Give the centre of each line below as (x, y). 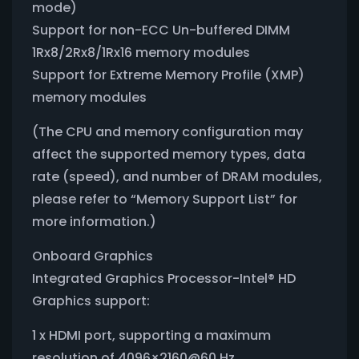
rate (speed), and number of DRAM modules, (177, 176)
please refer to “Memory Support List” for (165, 199)
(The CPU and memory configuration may (167, 131)
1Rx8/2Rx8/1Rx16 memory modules (141, 52)
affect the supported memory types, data (169, 154)
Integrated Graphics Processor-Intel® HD (164, 278)
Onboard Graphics (93, 256)
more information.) (94, 221)
